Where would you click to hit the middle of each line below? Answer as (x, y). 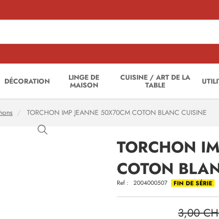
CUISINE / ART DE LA (155, 77)
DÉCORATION (27, 81)
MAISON (84, 85)
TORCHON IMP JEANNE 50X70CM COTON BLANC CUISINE (116, 113)
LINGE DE (84, 77)
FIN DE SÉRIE (193, 183)
